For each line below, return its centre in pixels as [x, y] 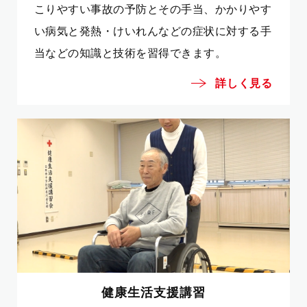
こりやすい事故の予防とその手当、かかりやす [153, 9]
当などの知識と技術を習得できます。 [131, 53]
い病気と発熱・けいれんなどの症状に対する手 [153, 31]
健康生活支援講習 [153, 292]
